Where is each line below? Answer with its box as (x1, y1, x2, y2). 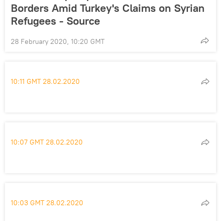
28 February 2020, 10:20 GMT (11, 37, 105, 46)
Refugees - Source (11, 13, 100, 28)
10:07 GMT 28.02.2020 (11, 137, 83, 147)
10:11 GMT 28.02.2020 (11, 76, 80, 86)
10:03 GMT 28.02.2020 (11, 198, 83, 207)
